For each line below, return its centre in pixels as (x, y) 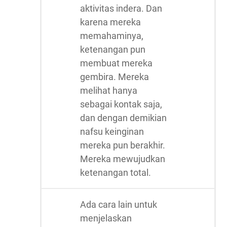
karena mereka (110, 22)
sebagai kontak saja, (121, 104)
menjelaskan (106, 218)
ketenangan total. (116, 173)
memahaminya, (112, 36)
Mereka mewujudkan (123, 159)
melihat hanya (109, 90)
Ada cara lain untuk (119, 204)
